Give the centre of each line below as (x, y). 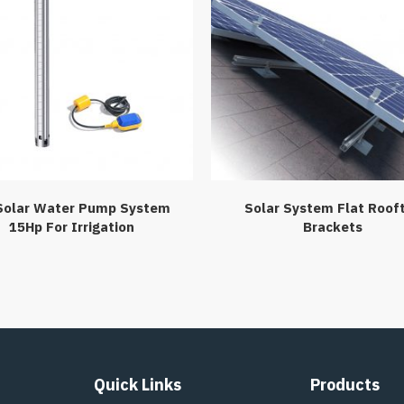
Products (345, 385)
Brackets (333, 226)
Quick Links (138, 385)
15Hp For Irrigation (71, 226)
